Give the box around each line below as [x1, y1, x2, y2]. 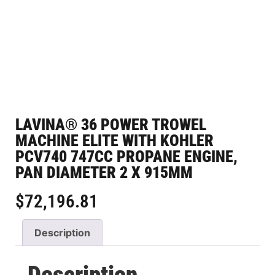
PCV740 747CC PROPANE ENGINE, [15, 147, 238, 166]
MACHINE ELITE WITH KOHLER [15, 131, 214, 150]
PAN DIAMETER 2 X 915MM [15, 163, 193, 182]
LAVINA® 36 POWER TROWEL [15, 115, 206, 134]
